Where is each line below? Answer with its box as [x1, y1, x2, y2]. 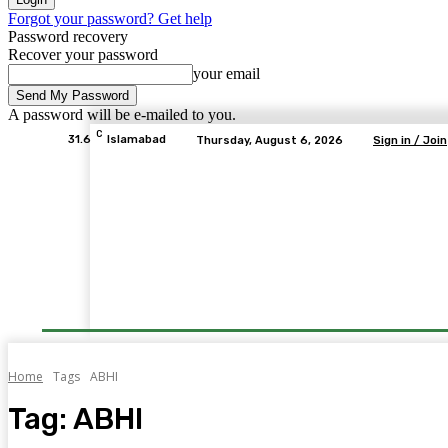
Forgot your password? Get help [8, 10, 212, 27]
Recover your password [8, 46, 158, 63]
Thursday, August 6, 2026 [196, 133, 343, 147]
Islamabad [107, 133, 166, 146]
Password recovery [8, 28, 128, 45]
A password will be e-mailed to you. [8, 106, 236, 123]
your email [193, 65, 260, 82]
